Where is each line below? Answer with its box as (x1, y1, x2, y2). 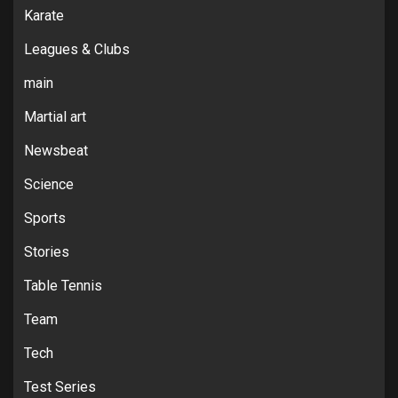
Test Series (24, 378, 96, 395)
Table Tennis (24, 276, 102, 294)
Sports (24, 209, 66, 227)
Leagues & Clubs (24, 40, 130, 58)
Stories (24, 243, 69, 260)
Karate (24, 6, 64, 24)
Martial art (24, 107, 86, 125)
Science (24, 175, 74, 193)
